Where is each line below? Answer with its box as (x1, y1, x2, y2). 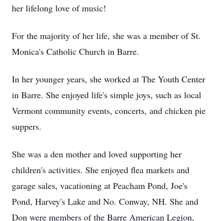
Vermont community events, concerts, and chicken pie (12, 105, 206, 116)
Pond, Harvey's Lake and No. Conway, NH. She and (12, 195, 198, 207)
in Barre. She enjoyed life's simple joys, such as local (12, 89, 201, 101)
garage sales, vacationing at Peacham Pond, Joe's (12, 180, 187, 191)
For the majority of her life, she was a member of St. (12, 30, 201, 41)
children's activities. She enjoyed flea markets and (12, 164, 189, 176)
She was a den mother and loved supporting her (12, 148, 182, 160)
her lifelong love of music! (12, 2, 106, 14)
